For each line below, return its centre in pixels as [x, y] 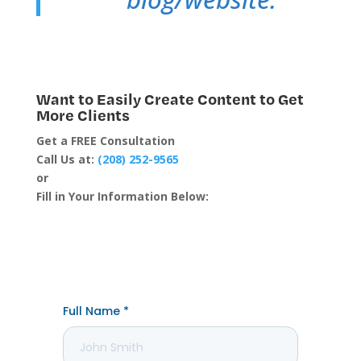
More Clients [83, 115]
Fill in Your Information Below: [122, 197]
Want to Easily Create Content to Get [170, 99]
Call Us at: [66, 160]
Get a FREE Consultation [105, 141]
